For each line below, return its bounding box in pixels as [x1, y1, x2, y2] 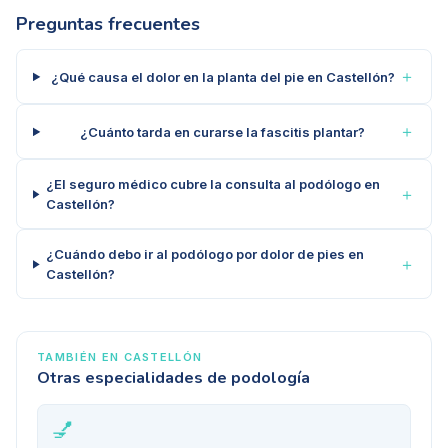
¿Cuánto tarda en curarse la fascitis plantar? [80, 123, 366, 140]
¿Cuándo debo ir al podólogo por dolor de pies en [45, 246, 364, 263]
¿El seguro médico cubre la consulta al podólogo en [45, 176, 380, 193]
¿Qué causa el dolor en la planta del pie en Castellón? [50, 68, 395, 85]
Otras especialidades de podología [37, 367, 310, 390]
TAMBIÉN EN [37, 350, 124, 365]
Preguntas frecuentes [16, 12, 200, 37]
